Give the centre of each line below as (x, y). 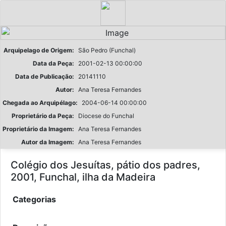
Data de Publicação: (45, 76)
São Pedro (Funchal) (107, 50)
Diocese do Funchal (106, 116)
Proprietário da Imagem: (38, 129)
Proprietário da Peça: (43, 116)
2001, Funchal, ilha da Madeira (83, 177)
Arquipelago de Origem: (39, 50)
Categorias (34, 199)
